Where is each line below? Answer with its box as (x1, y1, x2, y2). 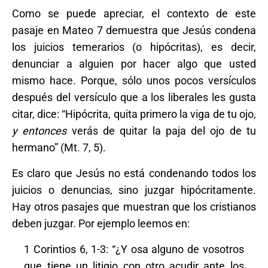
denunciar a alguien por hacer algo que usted (12, 57, 256, 70)
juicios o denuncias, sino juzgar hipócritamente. (12, 184, 256, 196)
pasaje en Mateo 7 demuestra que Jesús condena (12, 24, 256, 36)
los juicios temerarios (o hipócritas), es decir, (12, 41, 256, 53)
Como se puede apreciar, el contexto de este (12, 7, 256, 20)
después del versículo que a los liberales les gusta (12, 91, 256, 103)
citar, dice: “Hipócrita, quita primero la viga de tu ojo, (12, 108, 256, 120)
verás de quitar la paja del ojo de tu (66, 124, 257, 137)
